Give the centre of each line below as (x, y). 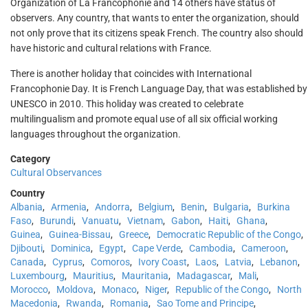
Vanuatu (100, 221)
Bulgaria (231, 207)
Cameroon (264, 248)
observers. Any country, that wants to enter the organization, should (155, 18)
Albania (26, 207)
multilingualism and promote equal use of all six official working (144, 119)
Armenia (69, 207)
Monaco (119, 289)
